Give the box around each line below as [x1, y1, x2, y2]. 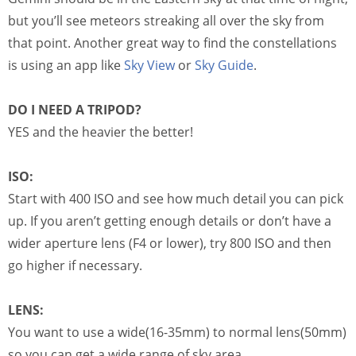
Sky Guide [195, 56, 253, 75]
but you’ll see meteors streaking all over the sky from [8, 12, 324, 30]
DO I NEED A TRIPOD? [8, 101, 141, 119]
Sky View [124, 56, 175, 75]
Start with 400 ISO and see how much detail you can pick [8, 190, 343, 208]
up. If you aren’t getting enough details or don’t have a [8, 212, 331, 230]
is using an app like [8, 56, 124, 75]
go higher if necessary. [8, 257, 142, 275]
